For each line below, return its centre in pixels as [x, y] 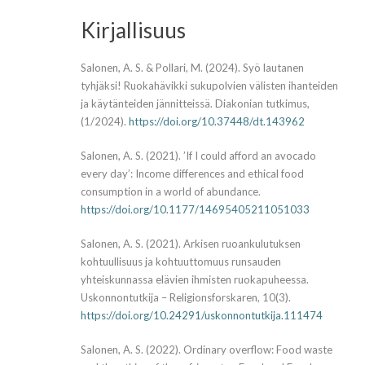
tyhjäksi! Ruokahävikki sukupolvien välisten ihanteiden [209, 86]
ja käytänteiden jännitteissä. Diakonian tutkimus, [195, 104]
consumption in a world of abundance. [171, 192]
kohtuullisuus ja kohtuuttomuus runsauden [181, 262]
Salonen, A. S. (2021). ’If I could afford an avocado [198, 156]
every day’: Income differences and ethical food [192, 174]
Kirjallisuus [133, 31]
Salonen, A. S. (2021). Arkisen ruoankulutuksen [191, 244]
